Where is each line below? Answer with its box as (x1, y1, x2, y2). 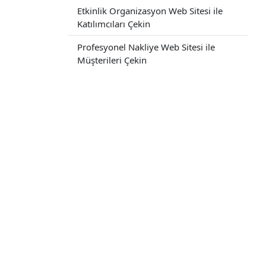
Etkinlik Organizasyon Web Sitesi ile (77, 5, 223, 17)
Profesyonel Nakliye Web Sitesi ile (77, 41, 215, 53)
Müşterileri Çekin (77, 54, 147, 66)
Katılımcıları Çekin (77, 18, 150, 30)
